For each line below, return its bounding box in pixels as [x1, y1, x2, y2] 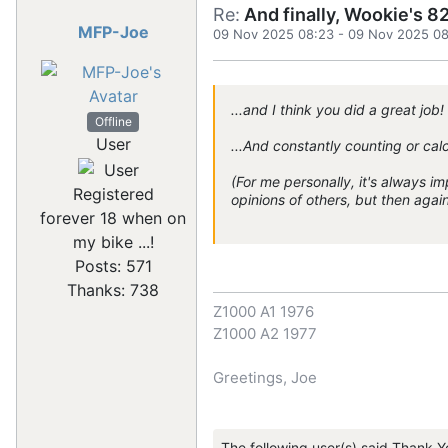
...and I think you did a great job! [231, 101, 444, 118]
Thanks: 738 [67, 279, 159, 300]
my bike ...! [72, 231, 154, 252]
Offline [94, 114, 132, 129]
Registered [72, 183, 154, 204]
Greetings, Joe [213, 368, 317, 388]
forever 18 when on [40, 207, 186, 228]
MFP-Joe [77, 22, 149, 42]
